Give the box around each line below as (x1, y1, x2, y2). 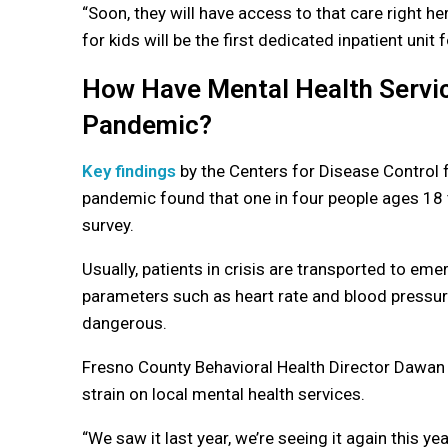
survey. (82, 215, 134, 236)
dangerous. (82, 313, 171, 334)
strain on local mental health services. (82, 384, 365, 405)
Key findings (82, 161, 176, 182)
